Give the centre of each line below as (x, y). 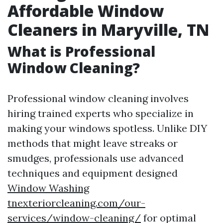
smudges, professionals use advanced (96, 158)
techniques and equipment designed (93, 173)
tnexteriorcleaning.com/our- (76, 203)
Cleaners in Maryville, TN (108, 30)
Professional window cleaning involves (98, 98)
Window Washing (48, 188)
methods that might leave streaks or (93, 143)
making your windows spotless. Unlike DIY (107, 128)
